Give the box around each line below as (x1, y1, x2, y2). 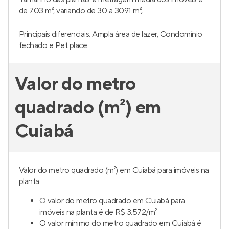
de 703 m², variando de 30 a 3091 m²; (19, 6, 143, 16)
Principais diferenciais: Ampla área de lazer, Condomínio (19, 29, 202, 39)
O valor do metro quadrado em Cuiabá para (39, 196, 185, 206)
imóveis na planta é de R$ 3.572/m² (39, 207, 157, 217)
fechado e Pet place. (19, 40, 88, 51)
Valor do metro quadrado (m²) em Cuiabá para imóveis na (19, 165, 209, 175)
